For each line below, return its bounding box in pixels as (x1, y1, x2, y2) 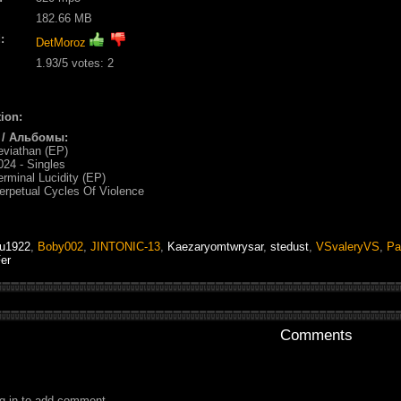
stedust (270, 239, 309, 253)
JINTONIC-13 (90, 239, 160, 253)
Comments (280, 326, 353, 344)
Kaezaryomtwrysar (167, 239, 263, 253)
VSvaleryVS (316, 239, 380, 253)
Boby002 (38, 239, 83, 253)
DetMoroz (36, 35, 86, 49)
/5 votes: (58, 55, 107, 70)
